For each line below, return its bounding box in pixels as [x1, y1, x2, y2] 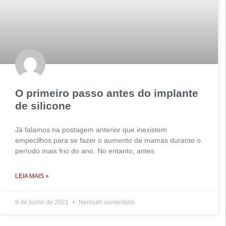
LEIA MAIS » [15, 173, 49, 180]
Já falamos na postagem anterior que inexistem [15, 126, 167, 134]
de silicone [15, 100, 71, 111]
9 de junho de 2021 [15, 199, 70, 206]
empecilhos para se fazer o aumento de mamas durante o [15, 136, 201, 144]
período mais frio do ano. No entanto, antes [15, 147, 154, 155]
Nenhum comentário [77, 199, 135, 206]
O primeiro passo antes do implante [15, 87, 198, 99]
